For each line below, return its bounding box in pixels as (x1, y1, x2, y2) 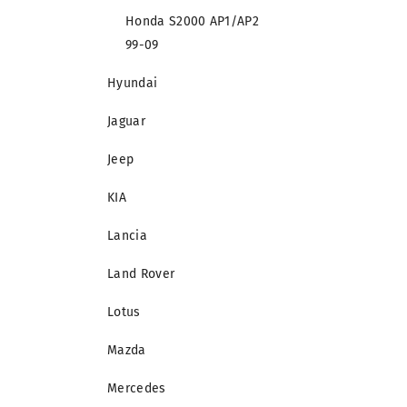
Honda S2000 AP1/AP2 (125, 14, 260, 30)
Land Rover (107, 266, 175, 283)
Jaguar (107, 114, 145, 130)
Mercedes (107, 381, 166, 397)
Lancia (107, 228, 147, 244)
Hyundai (107, 75, 158, 92)
